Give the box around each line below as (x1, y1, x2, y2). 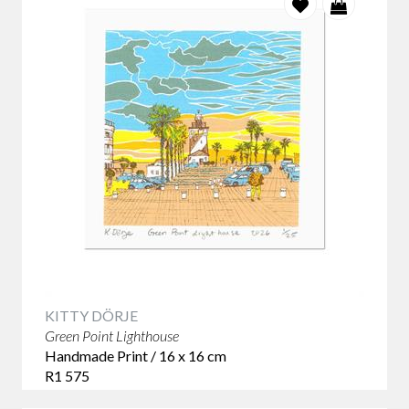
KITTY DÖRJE (45, 307, 138, 324)
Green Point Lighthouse (45, 327, 179, 344)
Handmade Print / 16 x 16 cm (45, 347, 226, 364)
